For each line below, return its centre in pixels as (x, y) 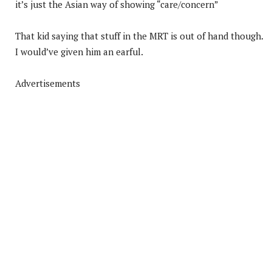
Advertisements (48, 83)
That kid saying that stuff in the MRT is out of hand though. (139, 36)
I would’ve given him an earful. (79, 51)
